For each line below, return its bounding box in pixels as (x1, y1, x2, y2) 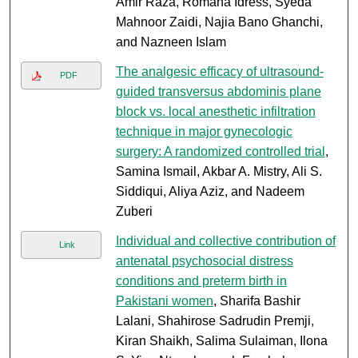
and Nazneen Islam (115, 35, 226, 50)
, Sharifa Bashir (213, 294, 300, 308)
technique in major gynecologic (115, 125, 292, 139)
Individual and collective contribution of (115, 234, 336, 249)
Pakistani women (115, 294, 213, 308)
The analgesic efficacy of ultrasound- (115, 65, 324, 79)
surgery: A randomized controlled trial (115, 145, 325, 159)
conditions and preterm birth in (115, 274, 287, 288)
